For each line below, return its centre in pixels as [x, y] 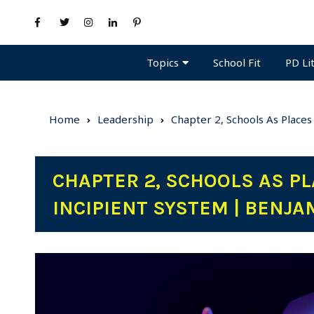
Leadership [125, 119]
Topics [163, 62]
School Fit [237, 63]
